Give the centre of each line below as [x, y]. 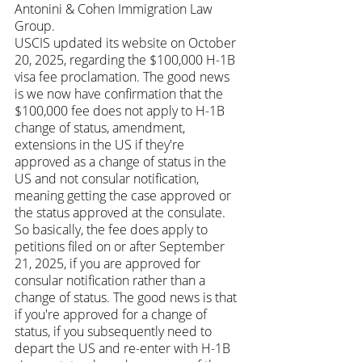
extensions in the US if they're [101, 144]
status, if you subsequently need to [115, 331]
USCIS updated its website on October [127, 42]
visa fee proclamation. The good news [124, 76]
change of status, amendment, [101, 127]
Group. [35, 25]
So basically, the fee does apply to [113, 229]
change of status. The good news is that [127, 297]
